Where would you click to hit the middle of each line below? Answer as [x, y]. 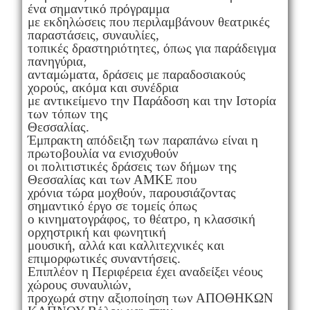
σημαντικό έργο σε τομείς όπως [112, 206]
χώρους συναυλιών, [79, 285]
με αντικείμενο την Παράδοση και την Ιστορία [152, 101]
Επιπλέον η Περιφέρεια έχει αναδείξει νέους [145, 272]
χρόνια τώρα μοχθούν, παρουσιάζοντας [131, 193]
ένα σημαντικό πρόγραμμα [98, 9]
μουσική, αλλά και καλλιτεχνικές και [126, 246]
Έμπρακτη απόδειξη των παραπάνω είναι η [143, 140]
